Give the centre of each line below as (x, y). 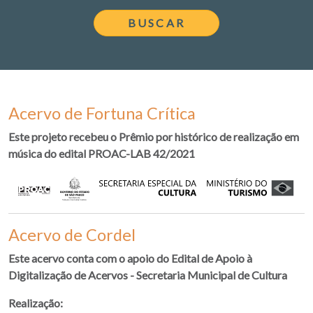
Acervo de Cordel (72, 235)
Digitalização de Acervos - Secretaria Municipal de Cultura (148, 275)
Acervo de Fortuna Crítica (102, 114)
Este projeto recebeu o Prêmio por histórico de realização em (154, 137)
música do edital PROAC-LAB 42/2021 (102, 154)
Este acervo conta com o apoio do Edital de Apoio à (130, 259)
